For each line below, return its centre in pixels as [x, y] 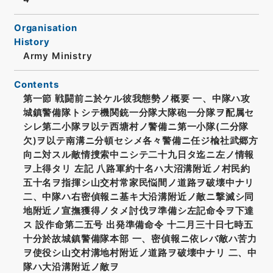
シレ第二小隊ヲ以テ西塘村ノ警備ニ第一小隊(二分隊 [136, 126]
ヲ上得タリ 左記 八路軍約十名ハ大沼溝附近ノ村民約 [136, 168]
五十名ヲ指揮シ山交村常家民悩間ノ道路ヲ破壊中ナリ [139, 183]
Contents [36, 84]
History [32, 42]
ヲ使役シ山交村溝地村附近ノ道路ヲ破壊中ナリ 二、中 [140, 253]
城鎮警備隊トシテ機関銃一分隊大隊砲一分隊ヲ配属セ [139, 112]
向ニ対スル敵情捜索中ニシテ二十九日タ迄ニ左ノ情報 [139, 154]
